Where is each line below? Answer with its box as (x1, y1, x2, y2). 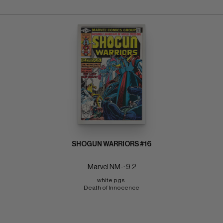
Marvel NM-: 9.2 (87, 163, 136, 171)
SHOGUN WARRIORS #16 (72, 140, 151, 148)
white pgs (97, 177, 126, 183)
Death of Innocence (84, 184, 139, 191)
